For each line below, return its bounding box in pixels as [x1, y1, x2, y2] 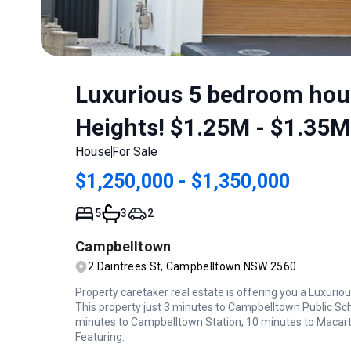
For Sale [112, 144, 157, 159]
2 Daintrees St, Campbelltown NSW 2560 [88, 260, 297, 273]
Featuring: [75, 331, 125, 344]
